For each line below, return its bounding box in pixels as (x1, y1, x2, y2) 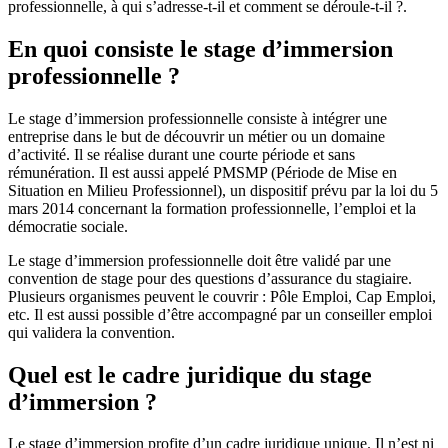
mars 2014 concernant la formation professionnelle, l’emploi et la (8, 199, 416, 217)
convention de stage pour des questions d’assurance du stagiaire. (8, 269, 412, 287)
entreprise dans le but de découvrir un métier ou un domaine (8, 127, 385, 145)
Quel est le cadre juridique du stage (8, 361, 372, 388)
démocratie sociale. (8, 217, 128, 235)
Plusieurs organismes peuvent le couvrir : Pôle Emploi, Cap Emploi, (8, 287, 436, 305)
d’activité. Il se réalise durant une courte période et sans (8, 145, 355, 163)
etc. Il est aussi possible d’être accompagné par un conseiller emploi (8, 305, 432, 323)
